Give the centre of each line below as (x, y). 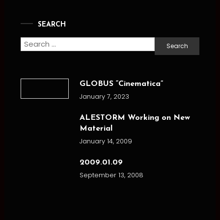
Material (96, 128)
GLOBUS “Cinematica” (122, 84)
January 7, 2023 (105, 96)
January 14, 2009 (106, 141)
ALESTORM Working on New (135, 118)
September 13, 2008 (112, 175)
